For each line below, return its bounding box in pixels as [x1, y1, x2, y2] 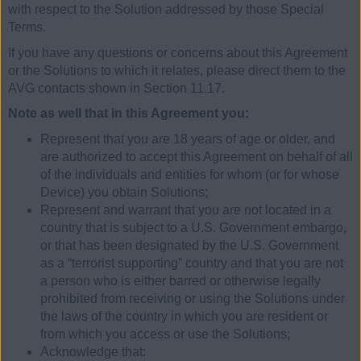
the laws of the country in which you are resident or [40, 309, 328, 323]
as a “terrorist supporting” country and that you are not [40, 255, 343, 270]
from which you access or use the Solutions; [40, 326, 290, 341]
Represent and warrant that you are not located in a [40, 202, 331, 217]
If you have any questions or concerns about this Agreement [8, 45, 347, 60]
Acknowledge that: [40, 344, 146, 359]
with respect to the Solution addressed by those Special [8, 2, 324, 17]
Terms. [8, 20, 46, 35]
